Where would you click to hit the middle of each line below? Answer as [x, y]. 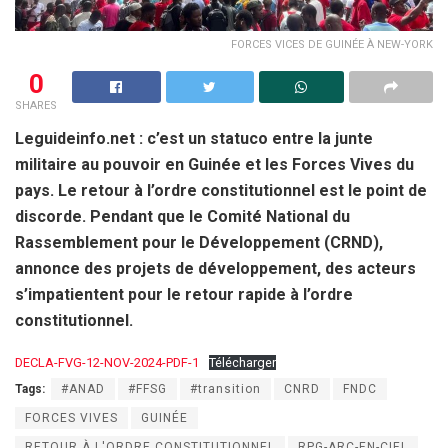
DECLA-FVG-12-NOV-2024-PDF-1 [107, 362]
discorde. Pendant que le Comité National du [182, 216]
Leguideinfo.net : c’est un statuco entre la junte [194, 138]
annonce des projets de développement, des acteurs [215, 268]
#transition [225, 388]
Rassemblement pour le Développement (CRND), [199, 242]
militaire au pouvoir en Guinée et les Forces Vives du [214, 164]
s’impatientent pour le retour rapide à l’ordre [184, 294]
